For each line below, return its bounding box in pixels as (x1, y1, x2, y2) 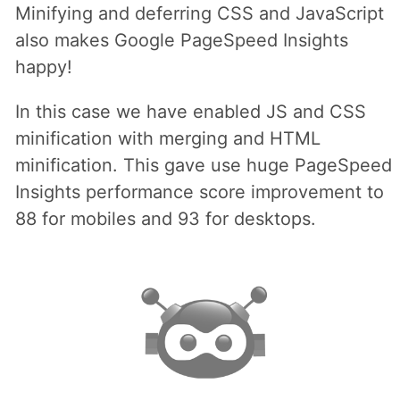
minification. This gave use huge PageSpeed (14, 154, 392, 176)
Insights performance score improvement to (14, 180, 384, 203)
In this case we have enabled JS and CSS (14, 100, 366, 122)
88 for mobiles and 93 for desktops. (14, 207, 316, 229)
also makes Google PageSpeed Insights (14, 29, 348, 51)
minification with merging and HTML (14, 127, 321, 149)
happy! (14, 55, 72, 78)
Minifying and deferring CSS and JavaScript (14, 2, 384, 24)
